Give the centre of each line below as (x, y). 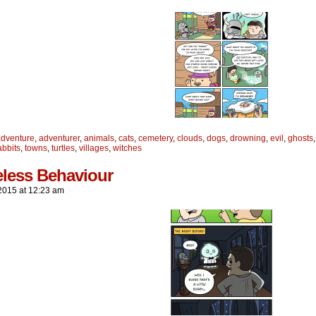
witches (127, 148)
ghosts (300, 138)
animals (99, 138)
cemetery (156, 138)
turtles (63, 148)
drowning (248, 138)
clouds (190, 138)
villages (94, 148)
